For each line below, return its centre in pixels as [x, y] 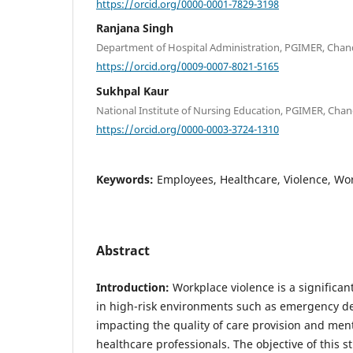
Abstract [123, 251]
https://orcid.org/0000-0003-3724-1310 [188, 129]
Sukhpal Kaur [132, 91]
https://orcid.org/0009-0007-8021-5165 [188, 66]
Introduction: [133, 288]
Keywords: [126, 180]
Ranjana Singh [135, 28]
